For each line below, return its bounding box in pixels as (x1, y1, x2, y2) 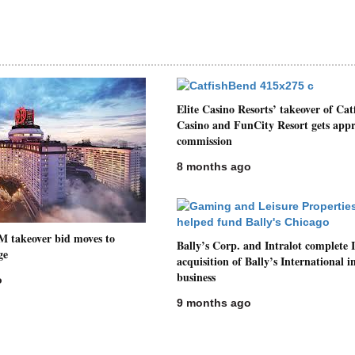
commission (177, 132, 233, 149)
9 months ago (177, 296, 252, 309)
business (177, 269, 216, 285)
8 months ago (177, 160, 252, 173)
